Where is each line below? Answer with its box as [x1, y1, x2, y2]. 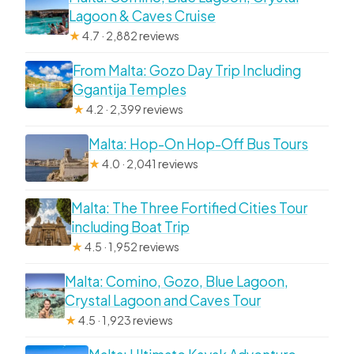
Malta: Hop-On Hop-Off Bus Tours [88, 134, 309, 153]
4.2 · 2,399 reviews [84, 101, 183, 116]
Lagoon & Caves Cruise [68, 6, 216, 24]
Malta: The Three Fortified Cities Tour [70, 198, 307, 217]
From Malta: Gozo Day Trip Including [72, 61, 301, 79]
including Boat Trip [70, 217, 190, 235]
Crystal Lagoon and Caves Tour [65, 291, 262, 309]
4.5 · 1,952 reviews [82, 239, 179, 254]
